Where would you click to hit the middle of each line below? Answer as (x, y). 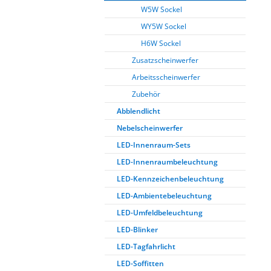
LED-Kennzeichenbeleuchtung (170, 179)
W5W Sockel (162, 9)
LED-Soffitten (140, 263)
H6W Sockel (161, 43)
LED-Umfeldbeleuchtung (160, 213)
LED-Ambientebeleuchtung (164, 196)
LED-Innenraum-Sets (154, 145)
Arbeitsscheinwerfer (166, 77)
